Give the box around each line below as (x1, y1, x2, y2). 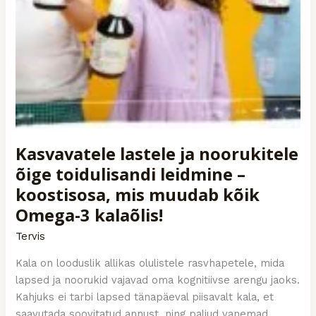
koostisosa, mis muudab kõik (16, 183, 260, 207)
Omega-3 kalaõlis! (16, 204, 164, 227)
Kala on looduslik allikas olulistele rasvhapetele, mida (16, 256, 285, 269)
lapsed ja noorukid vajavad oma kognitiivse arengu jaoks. (16, 273, 300, 286)
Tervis (16, 229, 46, 243)
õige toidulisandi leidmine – (16, 163, 246, 186)
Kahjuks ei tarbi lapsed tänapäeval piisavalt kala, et (16, 290, 274, 303)
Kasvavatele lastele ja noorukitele (16, 142, 299, 166)
